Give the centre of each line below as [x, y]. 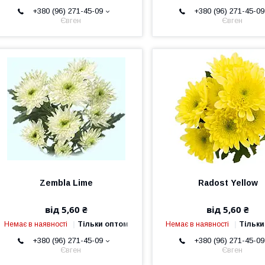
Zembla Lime [67, 183]
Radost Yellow [228, 183]
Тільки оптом [103, 224]
